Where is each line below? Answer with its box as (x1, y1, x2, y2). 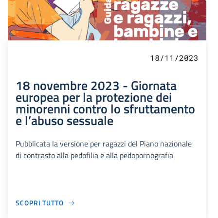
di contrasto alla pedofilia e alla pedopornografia (16, 149, 173, 162)
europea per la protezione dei (16, 87, 172, 107)
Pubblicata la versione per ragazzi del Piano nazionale (16, 138, 192, 150)
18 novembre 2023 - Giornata (16, 75, 177, 95)
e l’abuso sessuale (16, 110, 113, 130)
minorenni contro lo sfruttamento (16, 99, 195, 119)
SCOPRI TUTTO (16, 198, 64, 208)
